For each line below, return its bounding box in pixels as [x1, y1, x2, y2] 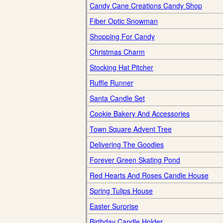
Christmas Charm [90, 47, 145, 57]
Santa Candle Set [90, 93, 145, 103]
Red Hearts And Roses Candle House [90, 170, 209, 180]
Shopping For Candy [90, 31, 155, 41]
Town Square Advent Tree [90, 124, 172, 134]
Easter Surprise [90, 201, 138, 211]
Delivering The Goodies [90, 139, 164, 149]
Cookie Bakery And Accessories [90, 109, 190, 118]
